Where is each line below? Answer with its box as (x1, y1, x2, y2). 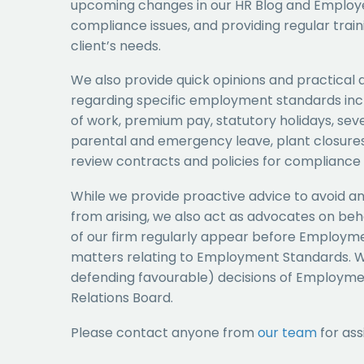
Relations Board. (71, 288, 173, 307)
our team (258, 323, 320, 342)
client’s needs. (71, 36, 161, 55)
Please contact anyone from (71, 323, 258, 342)
